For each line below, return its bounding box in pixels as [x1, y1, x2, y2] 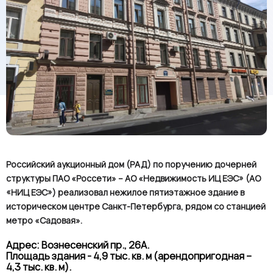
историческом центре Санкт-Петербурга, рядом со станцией [6, 200, 266, 212]
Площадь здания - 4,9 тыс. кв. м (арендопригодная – [6, 249, 252, 263]
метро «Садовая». [6, 214, 82, 226]
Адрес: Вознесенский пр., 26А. [6, 238, 149, 252]
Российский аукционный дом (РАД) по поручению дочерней [6, 158, 257, 170]
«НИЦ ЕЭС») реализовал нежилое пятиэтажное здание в [6, 186, 244, 198]
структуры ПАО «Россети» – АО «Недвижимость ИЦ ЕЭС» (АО [6, 172, 261, 184]
